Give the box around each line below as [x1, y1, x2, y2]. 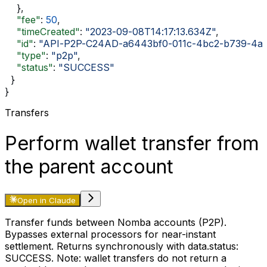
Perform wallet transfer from [5, 131, 259, 155]
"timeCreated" [5, 26, 80, 38]
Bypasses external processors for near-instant [5, 228, 216, 241]
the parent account [5, 154, 173, 178]
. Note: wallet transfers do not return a [51, 252, 226, 265]
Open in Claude [17, 195, 76, 206]
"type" [5, 49, 46, 62]
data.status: [188, 240, 238, 253]
